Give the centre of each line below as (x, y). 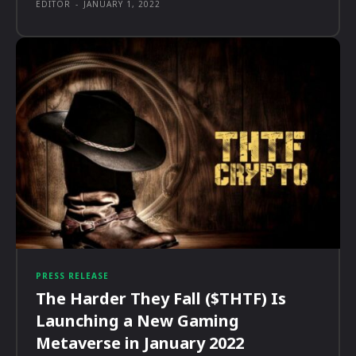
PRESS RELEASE (72, 275)
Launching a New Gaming (137, 320)
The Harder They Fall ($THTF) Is (161, 298)
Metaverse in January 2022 (140, 342)
